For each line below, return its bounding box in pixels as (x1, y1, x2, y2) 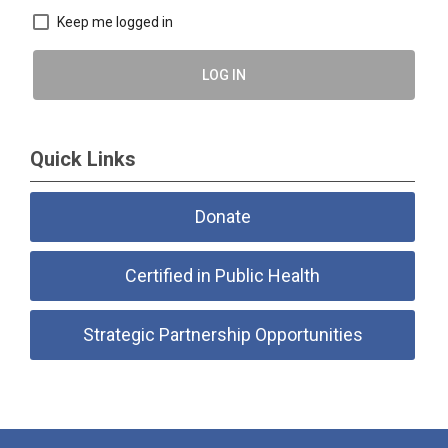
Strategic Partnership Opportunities (82, 323, 363, 345)
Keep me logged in (57, 13, 173, 30)
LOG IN (202, 66, 246, 83)
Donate (194, 205, 251, 227)
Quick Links (30, 146, 136, 171)
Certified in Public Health (125, 264, 321, 286)
